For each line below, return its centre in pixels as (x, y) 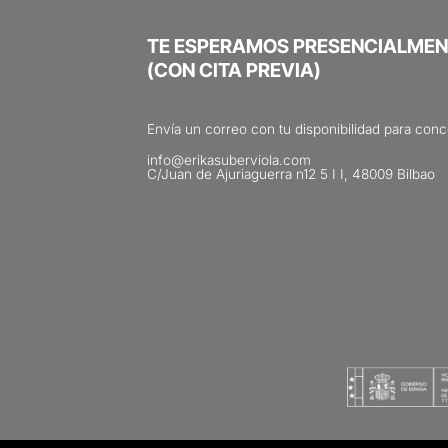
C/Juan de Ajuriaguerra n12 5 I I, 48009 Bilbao (291, 174)
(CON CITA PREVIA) (234, 70)
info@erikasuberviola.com (229, 160)
